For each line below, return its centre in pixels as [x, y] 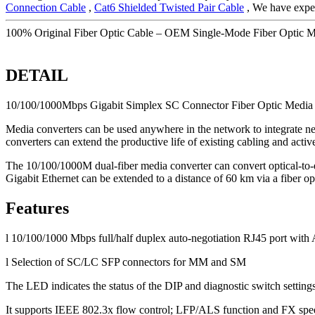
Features [37, 208]
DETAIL [37, 75]
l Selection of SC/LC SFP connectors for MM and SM [126, 262]
